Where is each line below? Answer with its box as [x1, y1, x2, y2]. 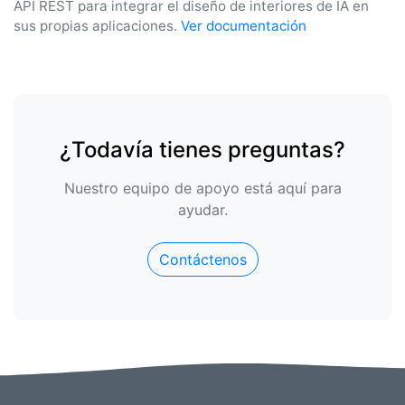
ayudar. [177, 201, 228, 219]
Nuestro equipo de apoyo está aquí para [63, 179, 342, 197]
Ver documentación [181, 17, 306, 34]
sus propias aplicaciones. [14, 17, 181, 34]
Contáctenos [158, 250, 247, 268]
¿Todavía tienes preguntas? [60, 137, 345, 163]
